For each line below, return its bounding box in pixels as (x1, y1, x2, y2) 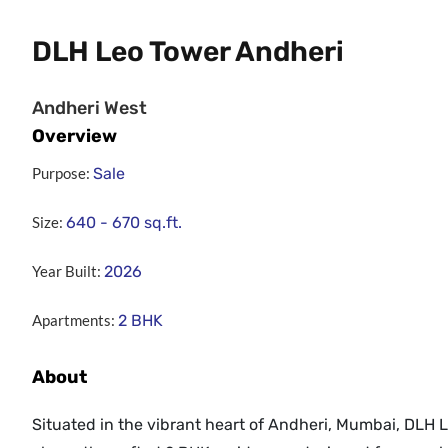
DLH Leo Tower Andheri (32, 35, 344, 69)
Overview (32, 125, 117, 148)
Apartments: (32, 311, 115, 330)
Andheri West (32, 97, 147, 120)
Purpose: (32, 164, 90, 183)
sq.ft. (144, 213, 182, 233)
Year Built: (32, 262, 101, 281)
